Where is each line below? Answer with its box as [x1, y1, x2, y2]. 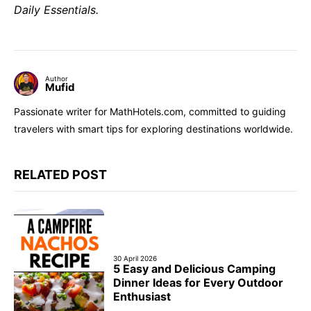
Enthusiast [113, 289, 171, 303]
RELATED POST [14, 167, 107, 182]
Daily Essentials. [14, 2, 99, 17]
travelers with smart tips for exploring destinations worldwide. [14, 122, 293, 135]
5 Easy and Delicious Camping [113, 261, 276, 276]
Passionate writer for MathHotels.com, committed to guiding [14, 105, 286, 117]
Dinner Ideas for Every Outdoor [113, 275, 283, 289]
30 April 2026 [113, 253, 157, 262]
